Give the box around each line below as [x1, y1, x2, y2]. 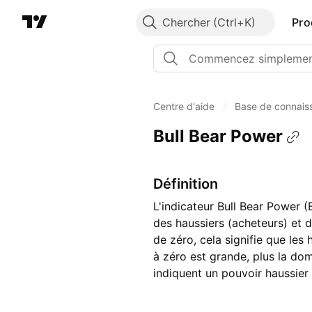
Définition [153, 175, 218, 193]
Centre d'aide [153, 100, 214, 112]
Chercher [162, 15, 210, 29]
